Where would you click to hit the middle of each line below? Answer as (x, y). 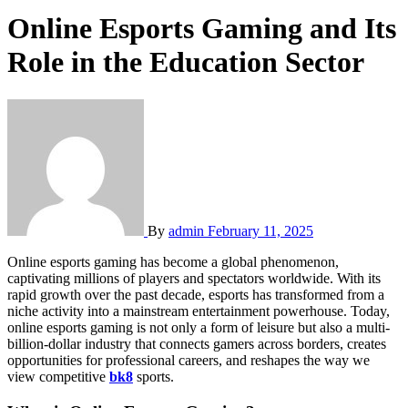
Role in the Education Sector (186, 62)
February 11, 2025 (260, 230)
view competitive (58, 376)
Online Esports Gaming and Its (202, 29)
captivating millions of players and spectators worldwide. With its (194, 278)
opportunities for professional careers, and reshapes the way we (189, 360)
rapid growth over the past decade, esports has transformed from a (196, 294)
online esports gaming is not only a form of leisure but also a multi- (199, 327)
